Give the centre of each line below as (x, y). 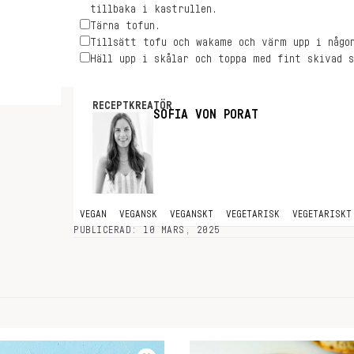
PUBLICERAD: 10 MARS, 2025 (147, 230)
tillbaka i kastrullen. (154, 9)
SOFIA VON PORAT (206, 115)
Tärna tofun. (125, 26)
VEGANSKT (192, 214)
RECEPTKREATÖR (132, 106)
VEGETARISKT (322, 214)
